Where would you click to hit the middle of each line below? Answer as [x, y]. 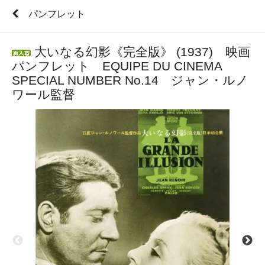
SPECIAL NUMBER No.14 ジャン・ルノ [130, 80]
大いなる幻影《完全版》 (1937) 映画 [140, 52]
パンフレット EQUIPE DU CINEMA [117, 66]
